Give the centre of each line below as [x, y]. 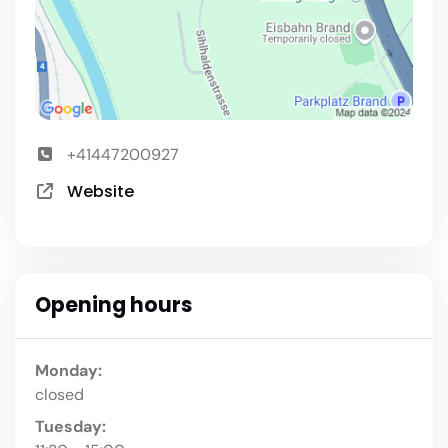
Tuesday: [70, 426]
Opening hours [113, 304]
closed [59, 394]
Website [100, 192]
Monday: [68, 370]
